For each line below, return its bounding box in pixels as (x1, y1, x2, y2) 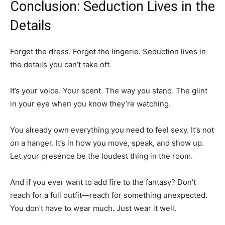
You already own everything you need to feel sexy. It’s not (10, 125, 214, 135)
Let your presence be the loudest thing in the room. (10, 151, 193, 161)
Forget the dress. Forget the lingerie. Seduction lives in (10, 46, 206, 56)
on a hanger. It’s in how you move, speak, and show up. (10, 138, 204, 148)
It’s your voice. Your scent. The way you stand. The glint (10, 85, 207, 95)
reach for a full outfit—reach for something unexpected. (10, 190, 207, 200)
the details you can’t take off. (10, 59, 111, 69)
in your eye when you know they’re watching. (10, 98, 171, 108)
